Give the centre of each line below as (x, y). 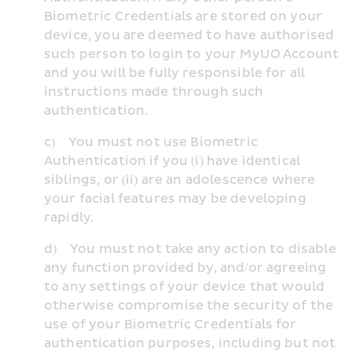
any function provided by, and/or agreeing (185, 268)
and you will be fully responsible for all (175, 73)
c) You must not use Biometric (151, 142)
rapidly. (69, 218)
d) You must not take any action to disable (190, 249)
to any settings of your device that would (185, 287)
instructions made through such (154, 92)
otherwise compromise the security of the (189, 306)
